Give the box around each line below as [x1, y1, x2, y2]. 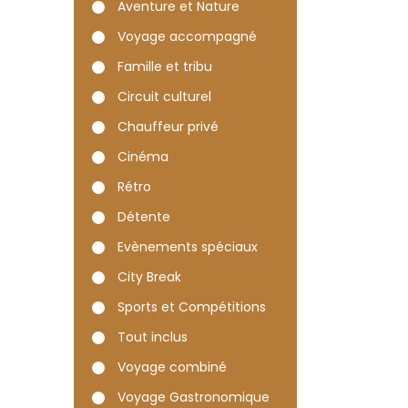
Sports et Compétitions [117, 298, 266, 316]
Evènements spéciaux [117, 238, 258, 256]
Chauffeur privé [117, 117, 219, 136]
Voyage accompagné [117, 27, 257, 46]
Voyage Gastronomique [117, 388, 270, 406]
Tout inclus [117, 328, 188, 346]
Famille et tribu [117, 57, 212, 76]
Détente [117, 208, 170, 226]
